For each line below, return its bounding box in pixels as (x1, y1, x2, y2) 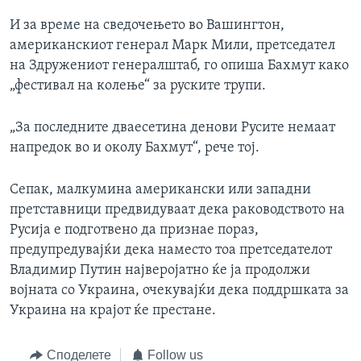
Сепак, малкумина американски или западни (10, 182, 311, 198)
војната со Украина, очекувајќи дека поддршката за (10, 283, 349, 299)
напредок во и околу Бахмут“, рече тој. (10, 140, 259, 156)
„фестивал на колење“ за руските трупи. (10, 78, 266, 94)
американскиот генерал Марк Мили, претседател (10, 38, 335, 54)
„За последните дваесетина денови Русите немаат (10, 120, 335, 136)
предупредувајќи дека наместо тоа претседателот (10, 243, 332, 259)
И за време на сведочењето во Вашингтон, (10, 18, 284, 34)
